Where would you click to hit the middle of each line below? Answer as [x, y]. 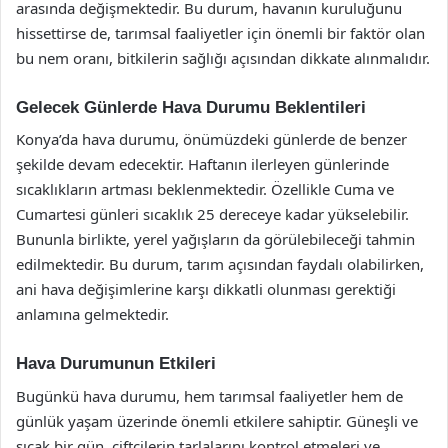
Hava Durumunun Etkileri [116, 363]
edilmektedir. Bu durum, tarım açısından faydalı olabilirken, [220, 264]
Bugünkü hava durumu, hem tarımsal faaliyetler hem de [209, 395]
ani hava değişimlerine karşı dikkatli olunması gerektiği [206, 289]
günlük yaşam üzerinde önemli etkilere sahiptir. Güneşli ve [217, 420]
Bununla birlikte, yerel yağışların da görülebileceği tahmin [215, 239]
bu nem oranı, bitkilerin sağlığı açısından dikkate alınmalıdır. [223, 57]
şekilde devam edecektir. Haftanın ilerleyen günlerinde [202, 164]
